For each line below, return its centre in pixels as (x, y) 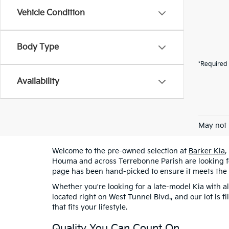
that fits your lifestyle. (90, 207)
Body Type (38, 47)
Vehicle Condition (51, 13)
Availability (38, 82)
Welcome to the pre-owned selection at (120, 151)
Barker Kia (207, 151)
